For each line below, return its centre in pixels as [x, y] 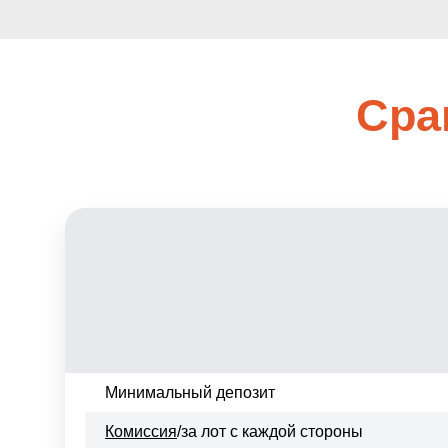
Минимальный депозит [190, 393]
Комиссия [141, 432]
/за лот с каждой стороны [270, 432]
